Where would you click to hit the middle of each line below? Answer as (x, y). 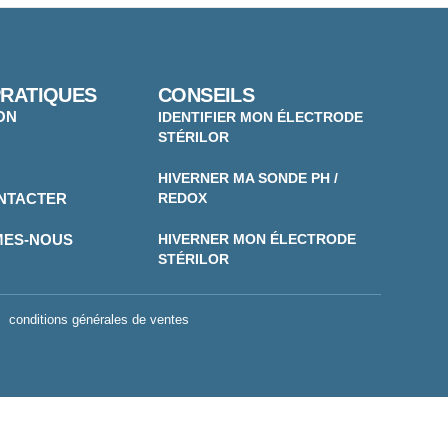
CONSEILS (206, 94)
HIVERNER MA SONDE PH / (248, 177)
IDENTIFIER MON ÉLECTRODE (260, 116)
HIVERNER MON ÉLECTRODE (257, 238)
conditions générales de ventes (99, 319)
